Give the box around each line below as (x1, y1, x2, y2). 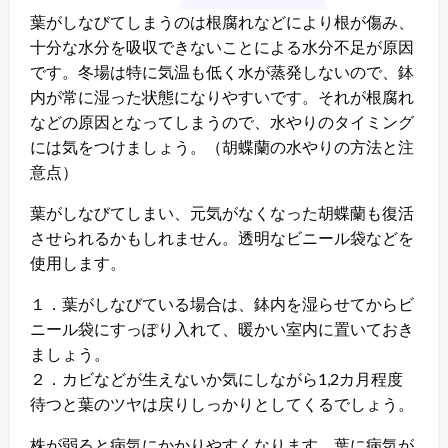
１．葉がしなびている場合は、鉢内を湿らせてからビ (30, 293, 414, 313)
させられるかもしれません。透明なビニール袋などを (30, 227, 414, 247)
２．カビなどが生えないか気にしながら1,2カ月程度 (30, 368, 403, 388)
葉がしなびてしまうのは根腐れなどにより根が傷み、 (30, 11, 414, 31)
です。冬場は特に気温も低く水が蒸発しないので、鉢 (30, 61, 414, 81)
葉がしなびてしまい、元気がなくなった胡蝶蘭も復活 (30, 202, 414, 222)
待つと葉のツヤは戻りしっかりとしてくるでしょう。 (30, 393, 414, 413)
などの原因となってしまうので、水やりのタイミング (30, 111, 414, 131)
